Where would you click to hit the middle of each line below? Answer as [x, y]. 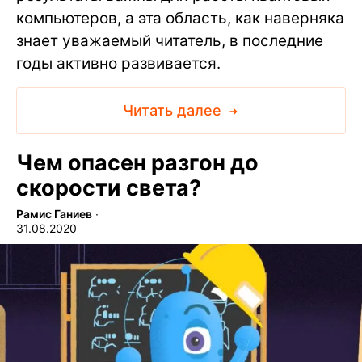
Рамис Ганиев [54, 214]
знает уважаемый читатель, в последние [170, 41]
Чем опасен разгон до [137, 163]
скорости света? [109, 188]
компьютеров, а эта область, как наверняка [180, 19]
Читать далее [174, 111]
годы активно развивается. [118, 64]
